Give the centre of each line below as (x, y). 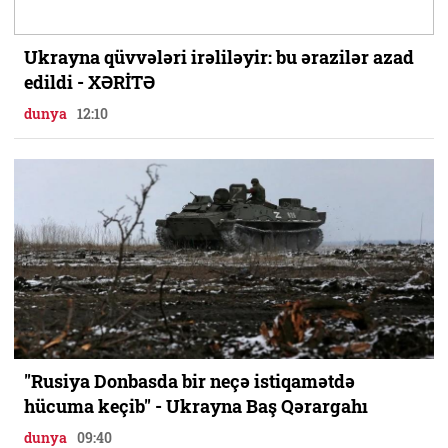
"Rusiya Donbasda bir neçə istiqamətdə (189, 381)
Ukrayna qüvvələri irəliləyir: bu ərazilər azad (219, 57)
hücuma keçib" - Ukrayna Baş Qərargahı (196, 406)
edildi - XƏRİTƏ (89, 82)
